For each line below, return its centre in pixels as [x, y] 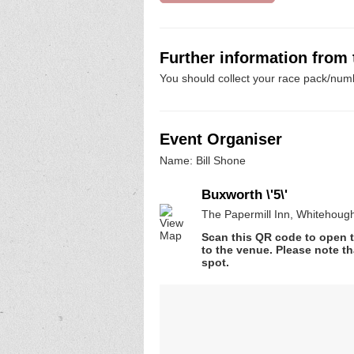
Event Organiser [221, 139]
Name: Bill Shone [203, 160]
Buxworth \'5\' [245, 194]
